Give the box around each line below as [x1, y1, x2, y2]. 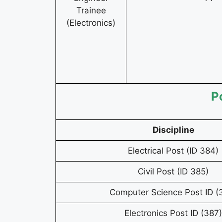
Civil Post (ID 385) [138, 166, 209, 177]
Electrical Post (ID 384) [128, 146, 219, 156]
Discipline [152, 125, 194, 135]
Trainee [76, 5, 106, 16]
